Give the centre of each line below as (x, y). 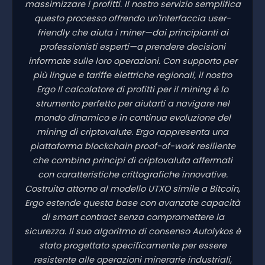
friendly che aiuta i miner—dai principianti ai (132, 32)
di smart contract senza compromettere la (132, 217)
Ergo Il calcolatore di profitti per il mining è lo (132, 89)
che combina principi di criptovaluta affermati (132, 160)
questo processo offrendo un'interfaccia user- (132, 18)
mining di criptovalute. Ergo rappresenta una (132, 132)
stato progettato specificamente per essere (132, 245)
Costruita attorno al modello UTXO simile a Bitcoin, (132, 188)
